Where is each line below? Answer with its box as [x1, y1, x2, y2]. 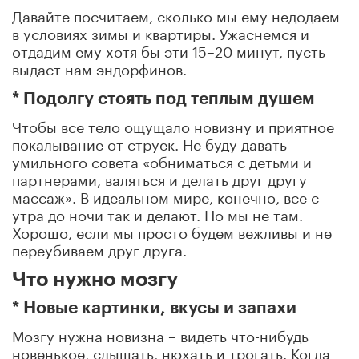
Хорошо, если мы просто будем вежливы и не [12, 219, 332, 242]
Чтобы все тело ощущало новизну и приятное [12, 113, 334, 136]
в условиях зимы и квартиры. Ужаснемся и [12, 20, 309, 43]
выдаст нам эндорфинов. [12, 55, 187, 79]
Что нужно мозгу [12, 269, 178, 289]
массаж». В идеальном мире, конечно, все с [12, 184, 319, 207]
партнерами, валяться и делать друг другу [12, 166, 307, 189]
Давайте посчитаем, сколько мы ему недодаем [12, 2, 340, 26]
